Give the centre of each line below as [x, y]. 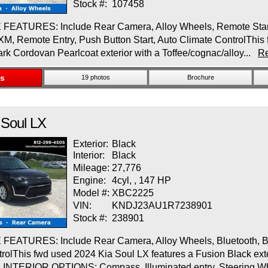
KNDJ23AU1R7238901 [162, 205]
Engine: [89, 180]
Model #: [92, 193]
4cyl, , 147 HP [141, 180]
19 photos [96, 77]
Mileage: [91, 168]
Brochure [200, 77]
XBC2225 [133, 193]
